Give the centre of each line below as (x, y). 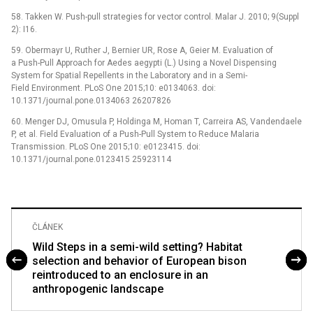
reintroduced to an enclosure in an (120, 275)
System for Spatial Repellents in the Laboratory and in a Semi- (129, 75)
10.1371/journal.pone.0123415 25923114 (91, 159)
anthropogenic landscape (98, 289)
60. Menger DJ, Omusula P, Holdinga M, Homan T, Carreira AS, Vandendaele (156, 121)
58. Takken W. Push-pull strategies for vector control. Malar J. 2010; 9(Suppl (155, 16)
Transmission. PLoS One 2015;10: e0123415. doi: (106, 146)
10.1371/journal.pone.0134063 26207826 (91, 100)
